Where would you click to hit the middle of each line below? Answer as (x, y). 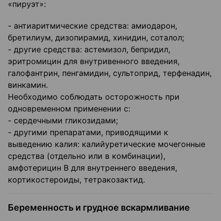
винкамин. (28, 85)
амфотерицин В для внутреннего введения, (92, 168)
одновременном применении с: (69, 109)
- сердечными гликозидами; (63, 121)
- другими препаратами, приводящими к (88, 132)
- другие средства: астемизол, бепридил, (89, 50)
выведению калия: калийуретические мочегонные (107, 144)
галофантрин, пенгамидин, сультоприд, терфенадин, (110, 73)
